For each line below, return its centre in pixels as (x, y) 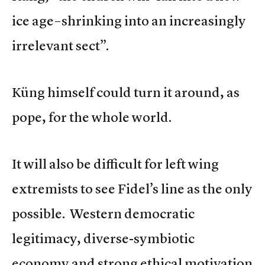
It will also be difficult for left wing (115, 164)
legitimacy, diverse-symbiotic (103, 239)
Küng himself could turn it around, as (126, 93)
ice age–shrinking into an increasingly (129, 21)
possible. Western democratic (103, 214)
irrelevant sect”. (60, 46)
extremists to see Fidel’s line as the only (132, 189)
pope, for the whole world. (92, 117)
